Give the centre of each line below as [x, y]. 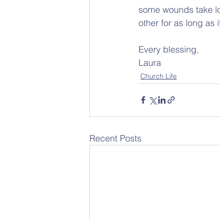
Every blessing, [169, 49]
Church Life [159, 76]
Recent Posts [115, 138]
